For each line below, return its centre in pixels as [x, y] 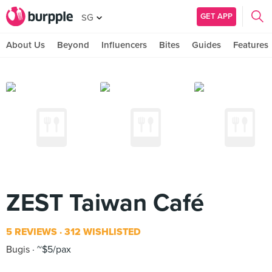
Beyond [73, 45]
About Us [25, 45]
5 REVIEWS [32, 232]
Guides [206, 45]
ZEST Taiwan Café [105, 203]
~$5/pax [53, 250]
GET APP [216, 16]
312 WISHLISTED [101, 232]
